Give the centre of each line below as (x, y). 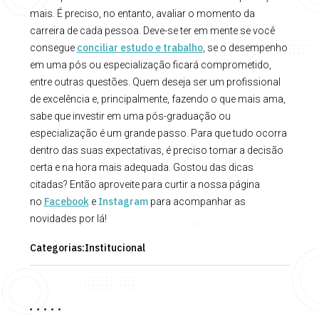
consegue (53, 47)
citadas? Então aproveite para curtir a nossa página (145, 184)
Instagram (123, 201)
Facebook (66, 201)
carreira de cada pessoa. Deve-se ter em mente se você (152, 30)
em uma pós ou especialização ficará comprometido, (150, 64)
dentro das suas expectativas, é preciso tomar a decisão (156, 150)
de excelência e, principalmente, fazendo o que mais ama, (157, 99)
